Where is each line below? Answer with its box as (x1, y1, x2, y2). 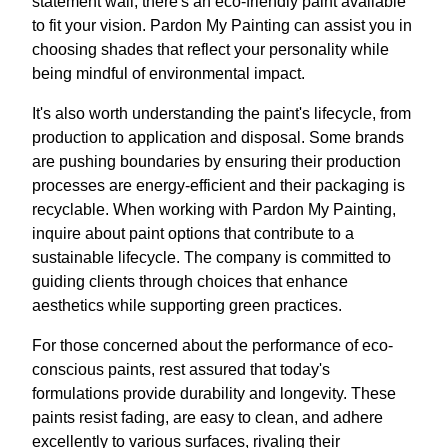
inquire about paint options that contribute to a (32, 224, 354, 242)
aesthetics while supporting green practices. (32, 296, 342, 314)
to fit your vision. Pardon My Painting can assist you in (32, 16, 412, 34)
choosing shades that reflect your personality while (32, 40, 389, 58)
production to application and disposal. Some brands (32, 128, 404, 146)
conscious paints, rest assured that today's (32, 360, 330, 378)
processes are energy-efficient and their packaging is (32, 176, 405, 194)
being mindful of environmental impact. (32, 64, 305, 82)
